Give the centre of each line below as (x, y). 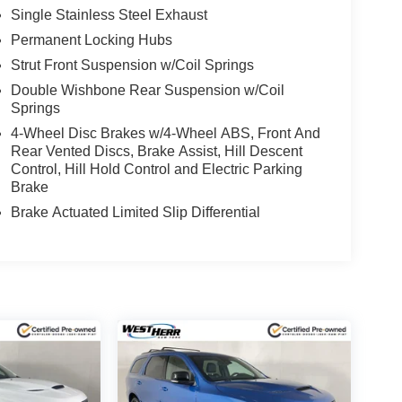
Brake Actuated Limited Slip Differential (135, 212)
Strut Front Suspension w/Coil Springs (132, 65)
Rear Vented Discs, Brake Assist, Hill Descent (156, 151)
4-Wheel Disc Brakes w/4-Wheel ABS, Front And (165, 133)
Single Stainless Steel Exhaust (109, 14)
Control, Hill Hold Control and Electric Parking (156, 169)
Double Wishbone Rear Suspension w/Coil (147, 90)
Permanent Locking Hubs (91, 39)
